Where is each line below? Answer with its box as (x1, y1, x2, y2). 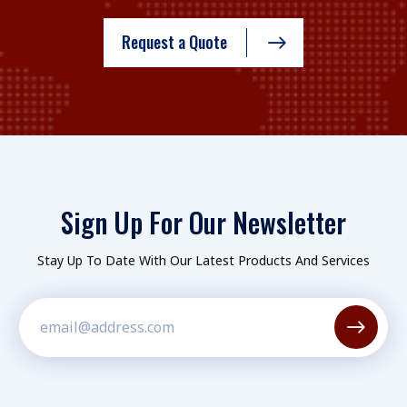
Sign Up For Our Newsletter (61, 202, 346, 243)
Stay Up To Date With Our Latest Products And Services (37, 252, 370, 270)
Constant (18, 357, 95, 380)
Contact (18, 382, 84, 404)
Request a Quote (122, 30, 227, 55)
